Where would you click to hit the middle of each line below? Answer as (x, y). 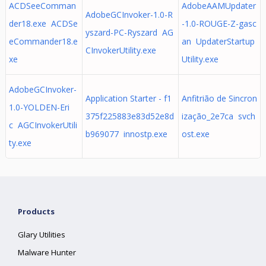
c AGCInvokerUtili (43, 125)
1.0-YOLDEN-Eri (39, 107)
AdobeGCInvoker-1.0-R (129, 15)
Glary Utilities (42, 235)
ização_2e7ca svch (218, 116)
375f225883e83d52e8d (129, 116)
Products (37, 211)
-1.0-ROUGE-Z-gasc (219, 23)
